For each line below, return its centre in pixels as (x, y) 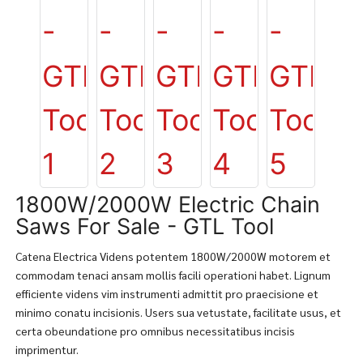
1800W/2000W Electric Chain (167, 205)
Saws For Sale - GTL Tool (144, 226)
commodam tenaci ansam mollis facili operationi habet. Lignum (173, 275)
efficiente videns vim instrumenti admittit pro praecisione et (167, 293)
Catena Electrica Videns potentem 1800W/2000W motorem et (173, 256)
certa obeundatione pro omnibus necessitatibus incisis (155, 331)
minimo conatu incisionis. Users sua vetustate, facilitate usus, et (178, 312)
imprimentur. (47, 349)
